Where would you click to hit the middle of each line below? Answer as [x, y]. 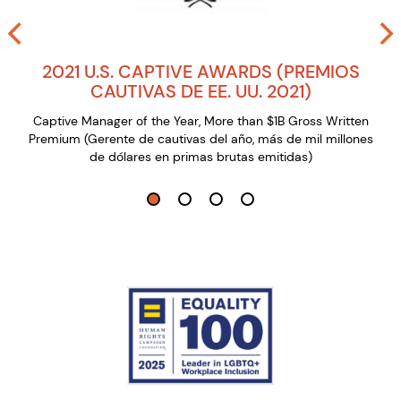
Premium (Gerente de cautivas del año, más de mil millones [200, 139]
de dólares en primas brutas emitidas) [200, 157]
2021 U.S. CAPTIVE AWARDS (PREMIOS [200, 72]
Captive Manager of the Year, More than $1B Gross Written [200, 121]
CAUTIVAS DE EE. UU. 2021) [200, 92]
